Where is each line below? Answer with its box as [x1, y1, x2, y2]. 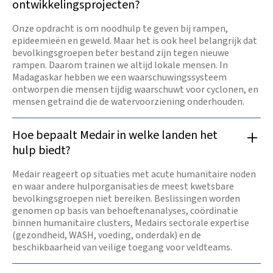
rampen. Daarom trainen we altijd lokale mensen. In [12, 58, 228, 73]
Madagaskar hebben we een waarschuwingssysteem [12, 71, 227, 85]
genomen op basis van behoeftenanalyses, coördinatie [12, 204, 238, 218]
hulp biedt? [12, 142, 71, 160]
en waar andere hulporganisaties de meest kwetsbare [12, 180, 234, 194]
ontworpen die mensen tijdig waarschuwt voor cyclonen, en [12, 83, 258, 97]
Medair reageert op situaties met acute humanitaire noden [12, 168, 256, 182]
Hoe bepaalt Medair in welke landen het [12, 127, 218, 144]
